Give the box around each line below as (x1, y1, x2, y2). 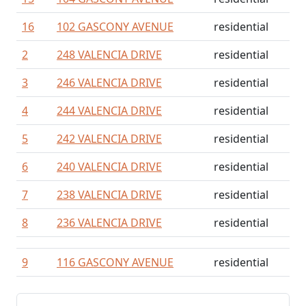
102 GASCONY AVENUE (57, 19, 173, 34)
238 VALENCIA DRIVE (57, 187, 162, 202)
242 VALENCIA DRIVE (57, 131, 162, 146)
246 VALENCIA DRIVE (57, 75, 162, 90)
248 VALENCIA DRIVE (57, 47, 162, 62)
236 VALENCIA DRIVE (57, 215, 162, 230)
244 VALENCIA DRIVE (57, 103, 162, 118)
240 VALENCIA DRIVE (57, 159, 162, 174)
